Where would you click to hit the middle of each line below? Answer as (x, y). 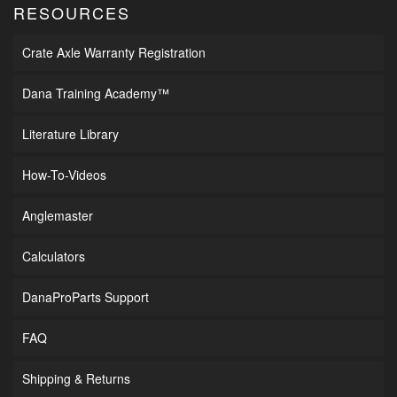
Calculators (54, 256)
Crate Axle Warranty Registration (114, 52)
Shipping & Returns (76, 378)
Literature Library (70, 133)
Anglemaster (58, 215)
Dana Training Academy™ (96, 93)
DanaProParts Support (86, 296)
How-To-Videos (64, 174)
